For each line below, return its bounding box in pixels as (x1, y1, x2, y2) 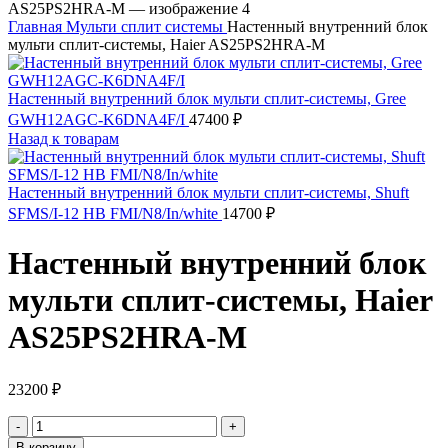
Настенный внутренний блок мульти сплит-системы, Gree (8, 90, 406, 107)
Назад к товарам (8, 130, 119, 147)
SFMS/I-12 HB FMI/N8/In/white (8, 205, 222, 222)
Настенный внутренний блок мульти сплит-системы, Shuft (8, 184, 409, 201)
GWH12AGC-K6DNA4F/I (8, 111, 189, 128)
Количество (31, 414, 111, 432)
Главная (8, 18, 66, 35)
